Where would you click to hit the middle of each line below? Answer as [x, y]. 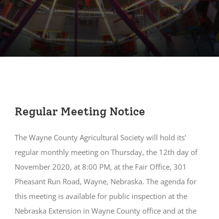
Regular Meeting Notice [80, 112]
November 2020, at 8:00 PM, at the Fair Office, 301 [100, 166]
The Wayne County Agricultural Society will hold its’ [100, 137]
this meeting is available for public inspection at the [101, 196]
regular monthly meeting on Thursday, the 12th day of [106, 152]
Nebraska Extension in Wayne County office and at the [105, 210]
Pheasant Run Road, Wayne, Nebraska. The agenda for [105, 181]
